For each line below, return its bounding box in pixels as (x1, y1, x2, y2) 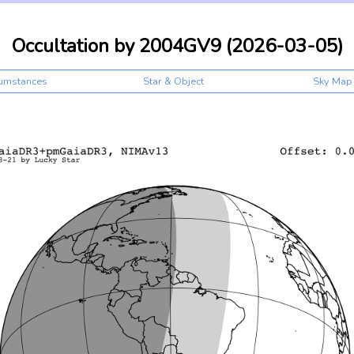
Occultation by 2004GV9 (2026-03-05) (11, 33, 343, 58)
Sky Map (313, 74, 352, 89)
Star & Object (142, 74, 204, 89)
